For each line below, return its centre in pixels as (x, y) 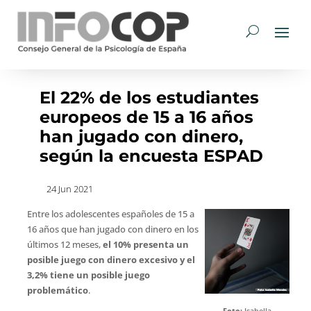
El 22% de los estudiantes (149, 98)
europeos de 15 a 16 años (146, 117)
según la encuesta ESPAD (151, 156)
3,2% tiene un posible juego (88, 275)
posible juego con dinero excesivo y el (111, 260)
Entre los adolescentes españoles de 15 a (110, 214)
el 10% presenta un (145, 244)
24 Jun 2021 (69, 189)
